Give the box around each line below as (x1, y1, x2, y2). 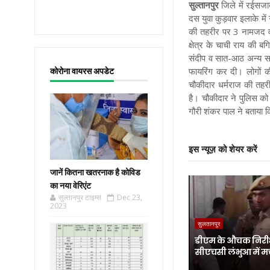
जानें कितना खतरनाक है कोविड (50, 167, 140, 178)
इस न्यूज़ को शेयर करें (189, 144, 258, 155)
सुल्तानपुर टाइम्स (58, 192, 101, 202)
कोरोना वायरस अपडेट (50, 66, 114, 77)
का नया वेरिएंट (50, 180, 91, 191)
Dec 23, (117, 192, 142, 202)
